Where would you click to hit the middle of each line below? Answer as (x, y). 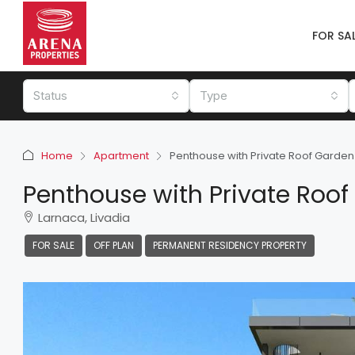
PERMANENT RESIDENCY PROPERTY (230, 245)
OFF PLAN (114, 245)
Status (50, 95)
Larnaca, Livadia (84, 218)
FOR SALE (53, 245)
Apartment (121, 156)
